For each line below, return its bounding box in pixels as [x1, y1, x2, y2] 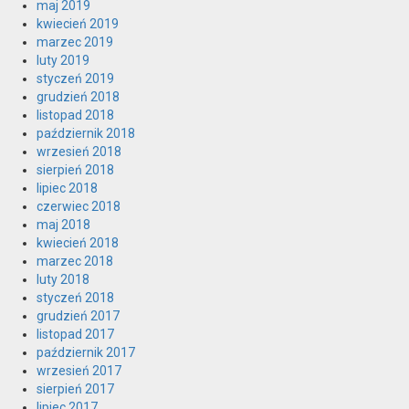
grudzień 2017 [37, 309, 120, 324]
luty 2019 [37, 53, 89, 68]
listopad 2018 [37, 108, 114, 123]
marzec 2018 [37, 254, 113, 269]
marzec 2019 [37, 35, 113, 50]
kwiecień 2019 [37, 16, 119, 32]
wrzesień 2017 [37, 363, 121, 379]
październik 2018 [37, 126, 135, 142]
